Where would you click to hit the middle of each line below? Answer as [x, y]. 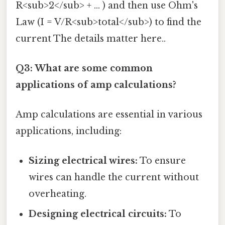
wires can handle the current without [114, 178]
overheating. [58, 194]
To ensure [162, 161]
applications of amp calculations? [96, 85]
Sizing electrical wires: [83, 161]
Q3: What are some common [84, 68]
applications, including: [69, 131]
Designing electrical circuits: [98, 214]
